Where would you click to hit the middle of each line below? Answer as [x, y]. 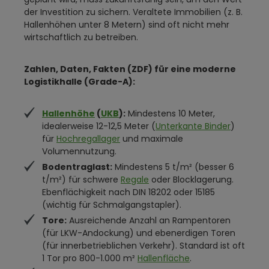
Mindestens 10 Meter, [170, 113]
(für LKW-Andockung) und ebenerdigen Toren [139, 233]
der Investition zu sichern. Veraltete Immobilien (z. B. [133, 12]
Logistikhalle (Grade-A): [80, 82]
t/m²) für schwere [81, 180]
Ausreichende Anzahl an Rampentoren [149, 220]
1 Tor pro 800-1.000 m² [90, 258]
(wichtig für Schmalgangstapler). [112, 205]
